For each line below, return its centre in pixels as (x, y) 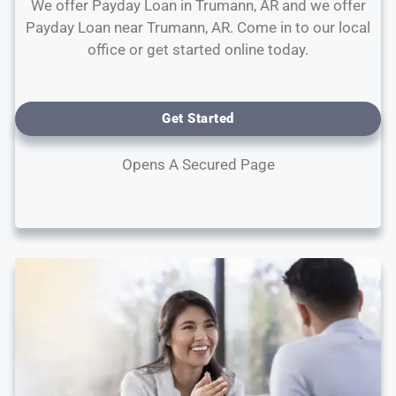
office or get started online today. (198, 50)
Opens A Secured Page (198, 164)
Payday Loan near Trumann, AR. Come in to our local (198, 28)
